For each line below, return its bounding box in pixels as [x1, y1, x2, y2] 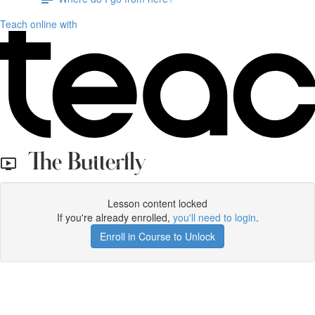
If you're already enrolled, [56, 210, 173, 224]
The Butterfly [17, 153, 146, 174]
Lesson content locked [108, 196, 207, 210]
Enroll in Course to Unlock [100, 229, 215, 243]
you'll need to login [172, 210, 256, 224]
